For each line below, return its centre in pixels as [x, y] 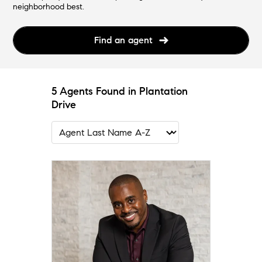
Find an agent [123, 40]
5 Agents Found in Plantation [120, 92]
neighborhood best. [49, 7]
